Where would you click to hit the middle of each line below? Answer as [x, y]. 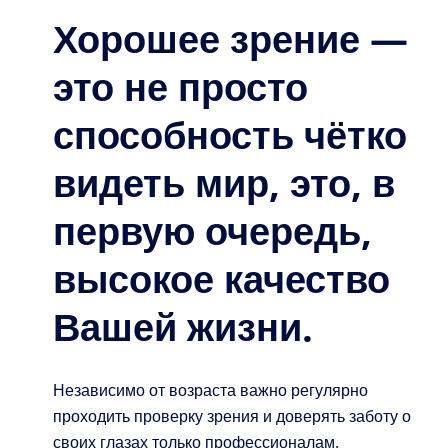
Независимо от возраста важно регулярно [211, 391]
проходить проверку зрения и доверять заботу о [232, 417]
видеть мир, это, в [224, 186]
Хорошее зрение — [231, 42]
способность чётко [230, 138]
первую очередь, [213, 234]
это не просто [181, 90]
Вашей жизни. [183, 330]
